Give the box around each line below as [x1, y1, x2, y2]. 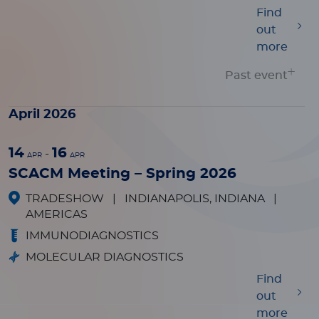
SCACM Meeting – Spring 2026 [9, 167, 236, 181]
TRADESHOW [26, 193, 107, 204]
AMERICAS [26, 209, 88, 220]
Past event [224, 70, 288, 81]
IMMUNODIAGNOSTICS [26, 230, 159, 241]
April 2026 [9, 108, 75, 121]
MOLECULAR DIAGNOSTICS [26, 251, 184, 263]
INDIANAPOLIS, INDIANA [125, 193, 268, 204]
